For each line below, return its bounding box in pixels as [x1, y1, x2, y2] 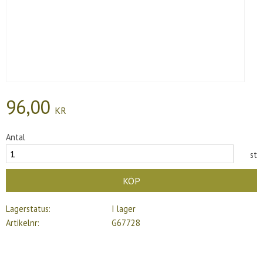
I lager [111, 203, 136, 214]
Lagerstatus [6, 203, 49, 214]
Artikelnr [6, 217, 38, 228]
